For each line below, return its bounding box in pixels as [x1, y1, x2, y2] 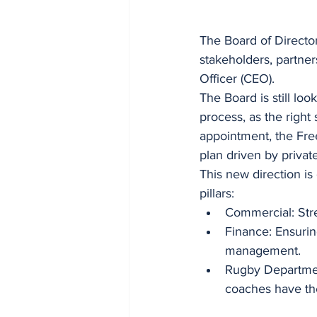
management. [225, 243, 301, 258]
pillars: [200, 186, 234, 200]
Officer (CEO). [200, 71, 275, 86]
